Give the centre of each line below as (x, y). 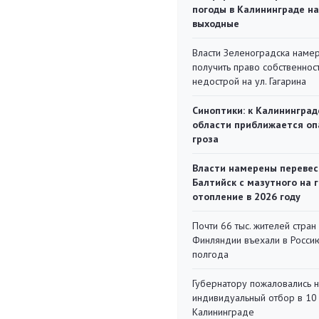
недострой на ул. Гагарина (249, 81)
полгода (210, 254)
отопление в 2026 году (246, 197)
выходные (216, 23)
